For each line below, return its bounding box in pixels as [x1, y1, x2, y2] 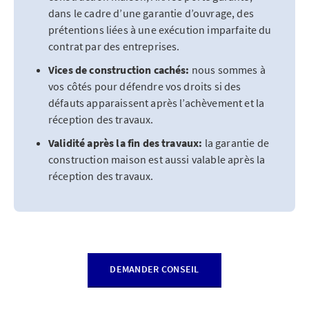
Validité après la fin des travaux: [48, 136, 203, 150]
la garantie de [202, 136, 269, 150]
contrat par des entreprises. [48, 39, 180, 53]
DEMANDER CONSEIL [110, 263, 199, 275]
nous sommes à [189, 63, 266, 77]
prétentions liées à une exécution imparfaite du [48, 23, 272, 37]
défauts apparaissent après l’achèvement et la [48, 96, 265, 110]
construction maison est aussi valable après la [48, 152, 266, 166]
